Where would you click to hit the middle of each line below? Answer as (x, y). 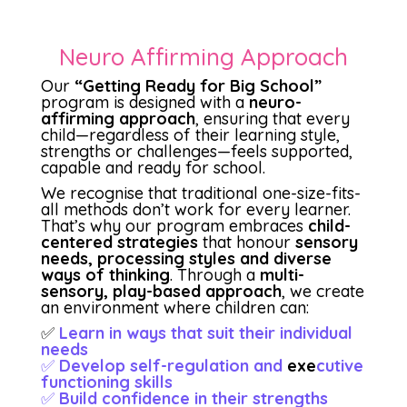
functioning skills (106, 382)
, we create (323, 291)
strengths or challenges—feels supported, (196, 151)
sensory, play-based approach (161, 291)
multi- (282, 274)
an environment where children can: (174, 307)
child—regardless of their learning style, (190, 134)
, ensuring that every (272, 118)
